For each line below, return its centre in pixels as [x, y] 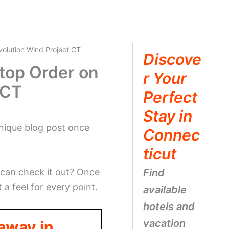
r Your [165, 78]
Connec [171, 135]
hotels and [169, 207]
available [165, 190]
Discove [172, 59]
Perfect [170, 97]
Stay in [167, 116]
